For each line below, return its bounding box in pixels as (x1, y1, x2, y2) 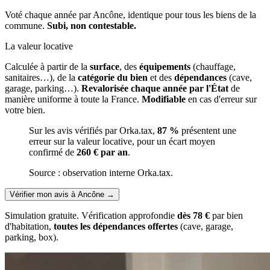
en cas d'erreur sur (186, 93, 257, 104)
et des (148, 72, 174, 83)
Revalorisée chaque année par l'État (81, 83, 228, 93)
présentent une (179, 125, 236, 136)
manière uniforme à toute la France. (5, 93, 142, 104)
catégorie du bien (78, 72, 148, 83)
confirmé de (29, 146, 77, 157)
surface (90, 61, 119, 72)
